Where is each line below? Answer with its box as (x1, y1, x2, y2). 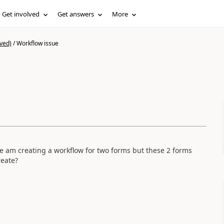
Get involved (2, 9, 40, 18)
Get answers (57, 9, 94, 18)
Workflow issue (16, 39, 58, 47)
